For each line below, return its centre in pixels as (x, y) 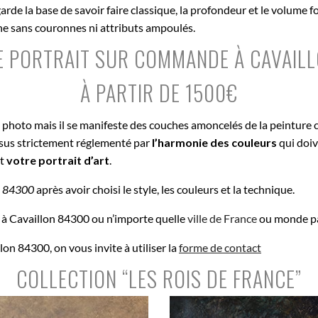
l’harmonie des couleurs (214, 142)
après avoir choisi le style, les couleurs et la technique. (164, 189)
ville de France (222, 218)
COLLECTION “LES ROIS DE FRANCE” (159, 278)
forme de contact (220, 247)
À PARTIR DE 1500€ (159, 92)
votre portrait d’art (58, 160)
